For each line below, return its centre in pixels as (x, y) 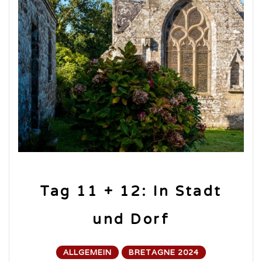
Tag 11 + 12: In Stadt (131, 191)
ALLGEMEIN (87, 252)
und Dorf (131, 219)
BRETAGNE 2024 (164, 252)
